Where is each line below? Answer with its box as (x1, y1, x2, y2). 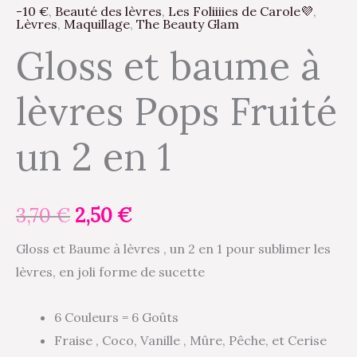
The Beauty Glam (136, 15, 239, 32)
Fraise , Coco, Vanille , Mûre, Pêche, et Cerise (54, 331, 333, 348)
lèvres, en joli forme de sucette (16, 263, 205, 280)
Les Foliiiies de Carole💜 (168, 2, 313, 19)
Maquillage (64, 15, 130, 32)
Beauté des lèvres (55, 2, 162, 19)
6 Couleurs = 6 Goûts (54, 308, 178, 325)
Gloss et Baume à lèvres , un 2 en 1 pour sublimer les (16, 240, 331, 257)
